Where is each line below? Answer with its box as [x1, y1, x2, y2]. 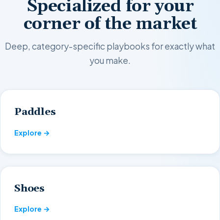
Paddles [14, 106, 56, 119]
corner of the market [23, 13, 197, 34]
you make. [89, 55, 131, 66]
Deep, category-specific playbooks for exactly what [5, 41, 215, 52]
